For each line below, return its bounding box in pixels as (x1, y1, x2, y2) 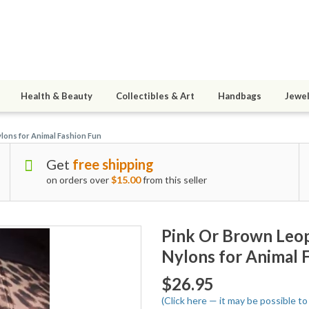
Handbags (218, 90, 261, 102)
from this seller (140, 174, 207, 186)
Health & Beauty (21, 90, 92, 102)
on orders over (46, 174, 111, 186)
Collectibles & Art (116, 90, 195, 102)
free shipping (72, 156, 154, 173)
